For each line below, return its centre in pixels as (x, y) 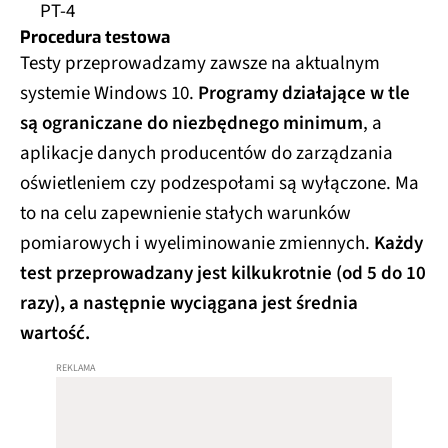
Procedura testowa (95, 37)
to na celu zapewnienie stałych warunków (185, 213)
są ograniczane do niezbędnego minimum (191, 123)
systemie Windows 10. (109, 93)
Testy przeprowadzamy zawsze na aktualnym (200, 63)
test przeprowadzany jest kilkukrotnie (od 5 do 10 (223, 273)
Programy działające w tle (304, 93)
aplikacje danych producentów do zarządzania (206, 153)
